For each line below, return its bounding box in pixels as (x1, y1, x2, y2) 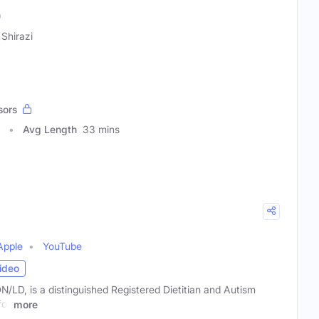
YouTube (43, 239, 82, 252)
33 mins (83, 122, 120, 135)
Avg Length (23, 122, 77, 135)
